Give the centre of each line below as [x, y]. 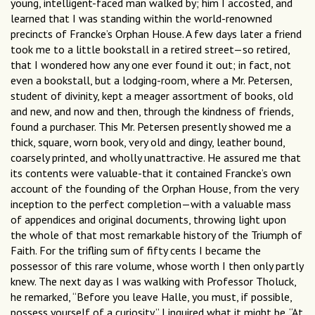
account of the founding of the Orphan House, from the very [154, 189]
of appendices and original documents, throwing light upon [148, 220]
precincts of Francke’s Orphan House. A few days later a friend [156, 34]
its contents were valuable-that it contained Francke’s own [151, 173]
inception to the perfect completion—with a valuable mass [151, 204]
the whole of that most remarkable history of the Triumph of [156, 235]
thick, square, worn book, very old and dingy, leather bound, [148, 142]
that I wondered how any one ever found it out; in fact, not [151, 65]
